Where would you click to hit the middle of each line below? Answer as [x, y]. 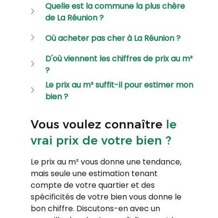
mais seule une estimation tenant [95, 173]
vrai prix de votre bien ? [101, 140]
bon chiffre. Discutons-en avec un [96, 208]
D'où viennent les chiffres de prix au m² [120, 58]
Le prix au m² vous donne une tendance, [107, 162]
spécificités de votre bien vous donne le [107, 197]
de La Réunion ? [74, 18]
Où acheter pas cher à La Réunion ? [113, 38]
